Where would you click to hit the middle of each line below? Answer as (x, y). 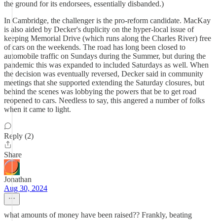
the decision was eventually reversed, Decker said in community (104, 74)
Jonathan (18, 179)
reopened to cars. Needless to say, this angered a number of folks (104, 100)
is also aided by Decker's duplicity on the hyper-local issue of (99, 29)
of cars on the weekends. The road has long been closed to (95, 47)
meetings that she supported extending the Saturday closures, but (104, 83)
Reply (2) (19, 136)
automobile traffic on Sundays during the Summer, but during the (105, 56)
